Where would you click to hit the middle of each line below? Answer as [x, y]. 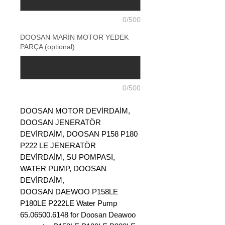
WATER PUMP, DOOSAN [63, 168]
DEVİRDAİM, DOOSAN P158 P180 [79, 134]
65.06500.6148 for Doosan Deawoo [78, 215]
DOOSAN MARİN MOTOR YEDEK [74, 37]
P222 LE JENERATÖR [58, 145]
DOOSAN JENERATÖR [61, 122]
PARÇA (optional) [47, 47]
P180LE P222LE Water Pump [69, 203]
